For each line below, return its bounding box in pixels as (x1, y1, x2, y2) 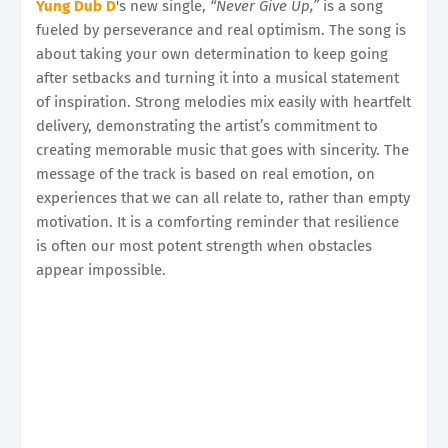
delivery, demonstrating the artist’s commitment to (36, 116, 378, 135)
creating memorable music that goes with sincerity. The (36, 140, 409, 159)
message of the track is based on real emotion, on (36, 164, 375, 183)
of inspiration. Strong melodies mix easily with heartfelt (36, 92, 411, 111)
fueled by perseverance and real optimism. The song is (36, 20, 406, 39)
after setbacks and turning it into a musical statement (36, 68, 399, 87)
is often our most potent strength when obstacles (36, 236, 372, 255)
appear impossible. (36, 260, 166, 279)
